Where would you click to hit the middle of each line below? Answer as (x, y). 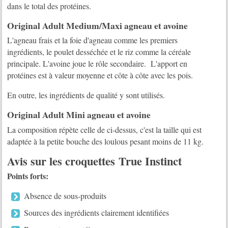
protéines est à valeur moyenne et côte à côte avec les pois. (100, 75)
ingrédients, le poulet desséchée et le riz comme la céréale (99, 52)
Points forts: (28, 176)
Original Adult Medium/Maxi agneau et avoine (98, 25)
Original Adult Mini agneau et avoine (79, 115)
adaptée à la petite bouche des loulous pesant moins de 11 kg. (106, 141)
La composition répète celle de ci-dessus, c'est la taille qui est (105, 129)
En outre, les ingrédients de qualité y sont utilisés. (86, 95)
